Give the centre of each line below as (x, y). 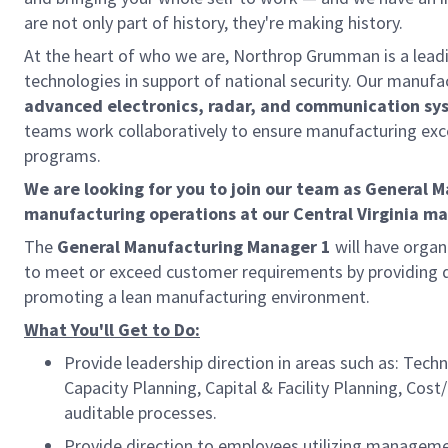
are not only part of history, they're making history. (213, 22)
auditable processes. (140, 412)
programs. (62, 155)
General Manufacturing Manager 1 (194, 246)
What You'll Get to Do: (112, 329)
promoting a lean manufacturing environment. (197, 296)
